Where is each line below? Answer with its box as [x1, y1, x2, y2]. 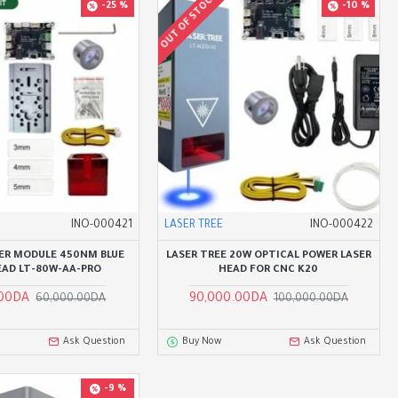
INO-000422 [309, 219, 373, 232]
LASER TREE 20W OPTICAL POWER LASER [165, 250, 371, 262]
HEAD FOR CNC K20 [219, 264, 319, 276]
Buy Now [181, 336, 221, 347]
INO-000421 [70, 219, 132, 232]
